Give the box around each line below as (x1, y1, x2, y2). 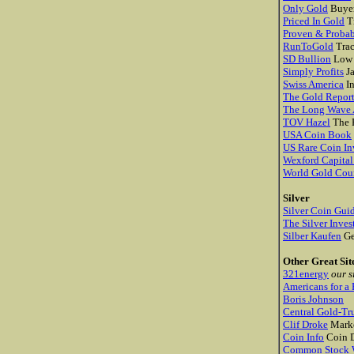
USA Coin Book (283, 129, 352, 141)
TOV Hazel (283, 116, 330, 128)
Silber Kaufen (283, 230, 341, 242)
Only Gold (283, 2, 328, 14)
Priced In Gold (283, 15, 345, 27)
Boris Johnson (283, 293, 344, 305)
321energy (283, 268, 329, 280)
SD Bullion (283, 53, 331, 65)
